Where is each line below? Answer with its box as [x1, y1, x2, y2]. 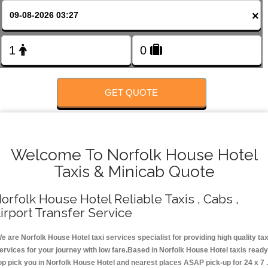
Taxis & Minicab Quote [53, 162, 215, 181]
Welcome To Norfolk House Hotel [10, 145, 258, 165]
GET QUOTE [105, 87, 159, 98]
